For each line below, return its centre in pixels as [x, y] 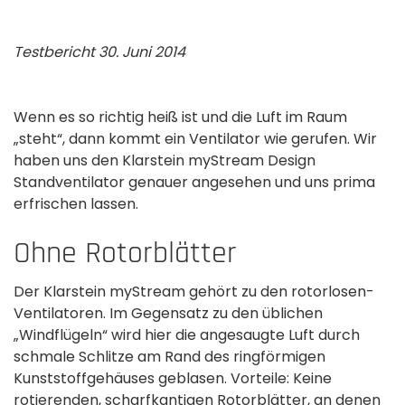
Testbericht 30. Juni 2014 [99, 52]
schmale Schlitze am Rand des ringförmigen [170, 357]
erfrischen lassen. [76, 204]
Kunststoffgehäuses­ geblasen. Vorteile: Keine [173, 378]
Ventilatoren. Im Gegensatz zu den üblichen [168, 313]
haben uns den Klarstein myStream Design [165, 160]
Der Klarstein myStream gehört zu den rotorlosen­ [194, 292]
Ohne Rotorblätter [125, 253]
